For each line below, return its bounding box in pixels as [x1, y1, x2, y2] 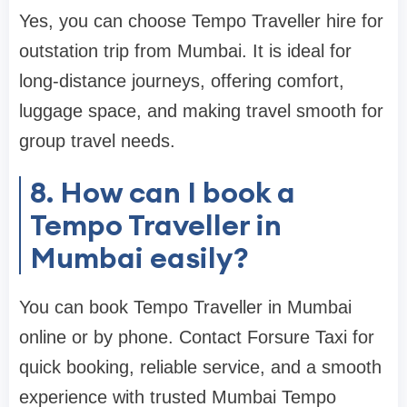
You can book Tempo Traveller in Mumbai [19, 296, 352, 317]
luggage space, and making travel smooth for [19, 100, 383, 121]
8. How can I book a [30, 173, 295, 211]
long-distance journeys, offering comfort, [19, 70, 344, 91]
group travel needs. [19, 130, 175, 151]
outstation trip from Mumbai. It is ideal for [19, 40, 352, 61]
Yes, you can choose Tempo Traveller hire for [19, 10, 383, 31]
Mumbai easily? [30, 238, 249, 276]
